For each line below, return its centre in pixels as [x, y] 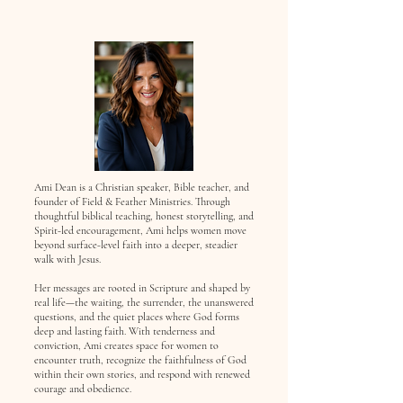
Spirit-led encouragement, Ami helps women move [140, 230]
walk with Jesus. [67, 259]
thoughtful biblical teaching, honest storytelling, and [144, 216]
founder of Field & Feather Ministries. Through [132, 201]
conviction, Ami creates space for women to [126, 345]
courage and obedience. [83, 389]
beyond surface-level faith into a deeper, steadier [136, 245]
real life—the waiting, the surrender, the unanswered [144, 302]
